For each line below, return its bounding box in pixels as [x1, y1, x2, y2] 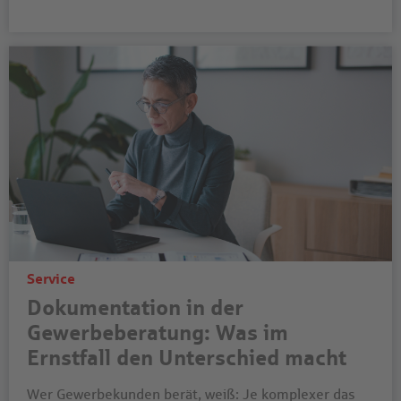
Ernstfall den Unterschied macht [27, 344, 346, 371]
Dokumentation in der [27, 294, 243, 320]
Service [27, 269, 75, 287]
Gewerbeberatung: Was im [27, 319, 288, 346]
